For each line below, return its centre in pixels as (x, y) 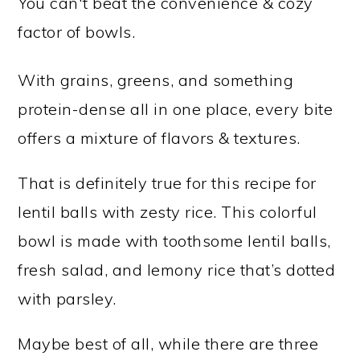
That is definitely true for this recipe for (167, 183)
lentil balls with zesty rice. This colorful (168, 212)
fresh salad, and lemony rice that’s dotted (177, 270)
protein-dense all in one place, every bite (176, 109)
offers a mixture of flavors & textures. (159, 138)
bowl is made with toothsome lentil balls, (174, 241)
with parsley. (67, 299)
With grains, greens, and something (156, 80)
